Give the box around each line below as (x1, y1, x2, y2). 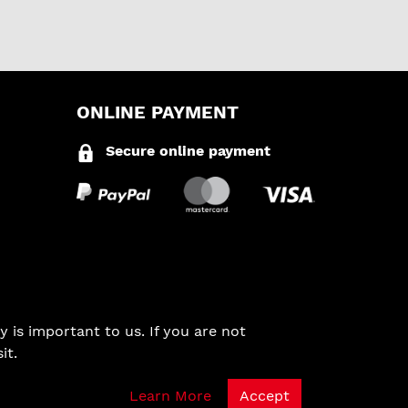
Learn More (129, 387, 211, 404)
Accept (240, 387, 290, 404)
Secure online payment (105, 141, 270, 159)
